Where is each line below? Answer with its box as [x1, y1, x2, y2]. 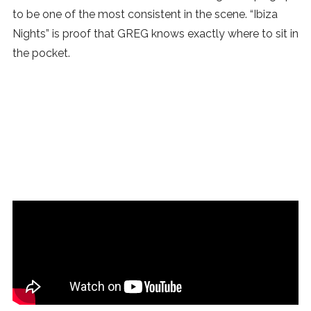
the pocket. [12, 46, 70, 60]
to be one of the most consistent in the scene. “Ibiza [12, 7, 278, 21]
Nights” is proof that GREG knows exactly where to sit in [12, 26, 299, 40]
